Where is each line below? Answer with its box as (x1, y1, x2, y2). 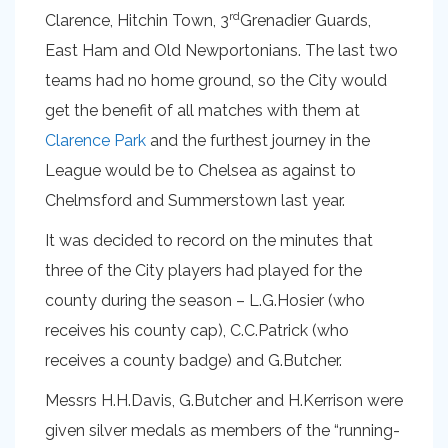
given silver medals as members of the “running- (45, 421, 400, 440)
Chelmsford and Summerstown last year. (45, 191, 345, 210)
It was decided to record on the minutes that (45, 231, 373, 250)
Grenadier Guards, (240, 11, 371, 30)
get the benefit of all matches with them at (45, 101, 360, 120)
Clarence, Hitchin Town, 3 (45, 11, 229, 30)
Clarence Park (45, 131, 146, 150)
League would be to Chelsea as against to (45, 161, 356, 180)
